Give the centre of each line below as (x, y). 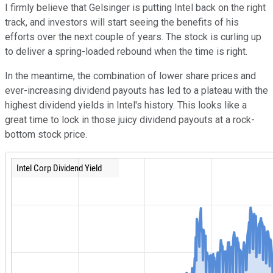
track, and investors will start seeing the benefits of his (122, 22)
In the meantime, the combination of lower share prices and (130, 76)
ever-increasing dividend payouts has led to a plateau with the (136, 90)
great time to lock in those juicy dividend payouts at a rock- (130, 119)
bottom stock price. (46, 134)
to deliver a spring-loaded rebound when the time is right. (126, 51)
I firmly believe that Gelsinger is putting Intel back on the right (135, 7)
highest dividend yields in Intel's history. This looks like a (126, 105)
